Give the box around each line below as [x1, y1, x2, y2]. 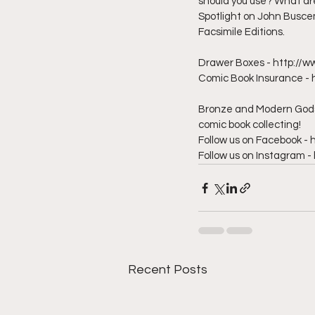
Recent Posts [128, 263, 207, 277]
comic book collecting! [198, 120, 305, 131]
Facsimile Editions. [198, 27, 289, 38]
